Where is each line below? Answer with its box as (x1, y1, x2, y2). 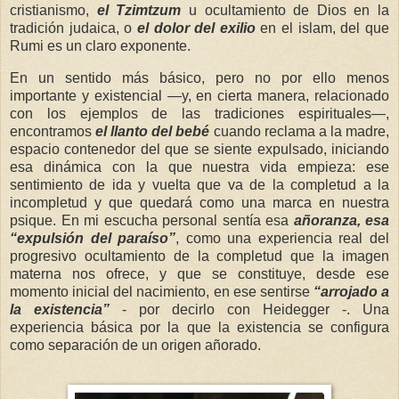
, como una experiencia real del (175, 230, 390, 246)
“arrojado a (313, 283, 389, 299)
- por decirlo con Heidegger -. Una (110, 301, 389, 317)
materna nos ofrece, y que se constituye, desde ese (10, 265, 389, 281)
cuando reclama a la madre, (213, 123, 390, 139)
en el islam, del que (255, 20, 390, 36)
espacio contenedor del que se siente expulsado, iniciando (10, 141, 389, 157)
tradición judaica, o (10, 20, 137, 36)
